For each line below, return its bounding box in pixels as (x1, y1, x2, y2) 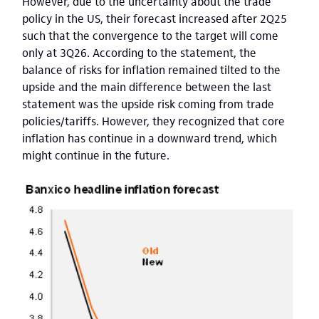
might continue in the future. (22, 147, 175, 162)
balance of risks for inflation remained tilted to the (22, 62, 281, 77)
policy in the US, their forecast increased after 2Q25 (22, 11, 287, 26)
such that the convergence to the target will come (22, 28, 278, 43)
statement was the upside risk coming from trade (22, 96, 274, 111)
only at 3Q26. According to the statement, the (22, 45, 256, 60)
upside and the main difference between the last (22, 79, 271, 94)
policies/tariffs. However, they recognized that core (22, 113, 285, 128)
